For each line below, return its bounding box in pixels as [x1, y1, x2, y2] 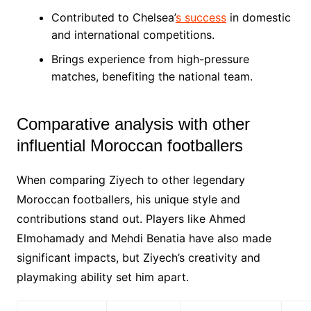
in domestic [226, 10, 291, 24]
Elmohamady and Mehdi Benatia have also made [16, 230, 271, 245]
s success [175, 10, 226, 24]
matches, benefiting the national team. [51, 69, 253, 83]
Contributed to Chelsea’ [51, 10, 176, 24]
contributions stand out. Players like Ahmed [16, 211, 246, 226]
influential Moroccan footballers [16, 135, 243, 155]
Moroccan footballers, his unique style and [16, 192, 240, 206]
